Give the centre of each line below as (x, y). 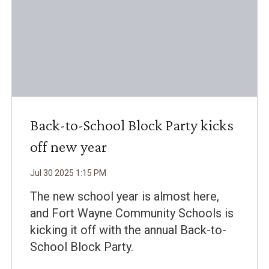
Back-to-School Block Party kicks (132, 125)
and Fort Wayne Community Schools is (132, 213)
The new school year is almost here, (125, 196)
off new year (68, 147)
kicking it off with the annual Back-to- (128, 230)
